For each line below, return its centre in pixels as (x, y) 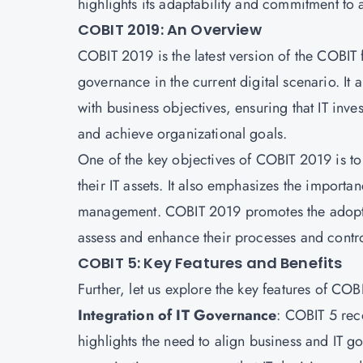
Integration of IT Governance (177, 315)
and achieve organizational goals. (183, 134)
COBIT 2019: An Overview (170, 30)
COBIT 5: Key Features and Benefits (210, 263)
